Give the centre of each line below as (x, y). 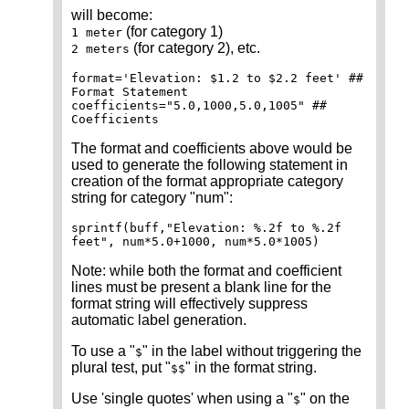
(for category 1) (173, 32)
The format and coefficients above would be (212, 149)
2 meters (100, 49)
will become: (112, 16)
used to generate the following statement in (210, 165)
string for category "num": (152, 198)
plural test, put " (121, 368)
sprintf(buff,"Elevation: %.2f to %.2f (206, 228)
